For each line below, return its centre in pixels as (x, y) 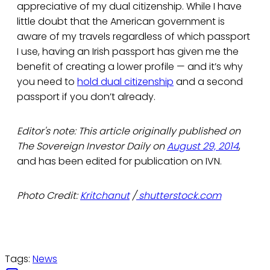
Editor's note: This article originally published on (129, 131)
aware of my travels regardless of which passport (133, 37)
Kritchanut (105, 196)
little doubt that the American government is (121, 22)
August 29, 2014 (203, 146)
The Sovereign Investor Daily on (92, 146)
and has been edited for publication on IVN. (119, 162)
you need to (47, 82)
